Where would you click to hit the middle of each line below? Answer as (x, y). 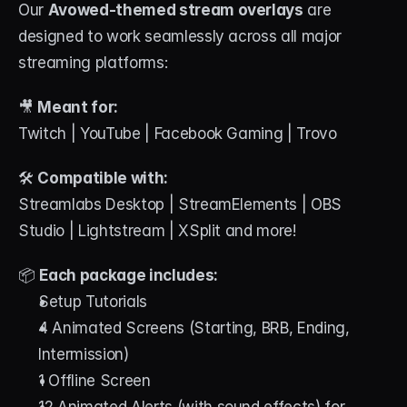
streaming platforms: (93, 62)
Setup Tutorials (93, 301)
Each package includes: (129, 275)
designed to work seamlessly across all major (180, 36)
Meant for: (78, 107)
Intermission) (84, 354)
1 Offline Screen (94, 380)
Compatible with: (103, 178)
